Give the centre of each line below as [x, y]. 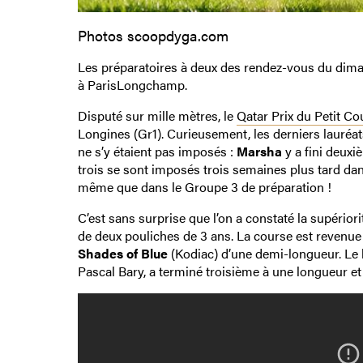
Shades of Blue [122, 254]
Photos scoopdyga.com [153, 35]
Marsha [259, 152]
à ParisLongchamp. [132, 85]
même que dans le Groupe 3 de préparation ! [204, 187]
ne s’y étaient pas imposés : [157, 152]
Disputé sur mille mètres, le [157, 116]
